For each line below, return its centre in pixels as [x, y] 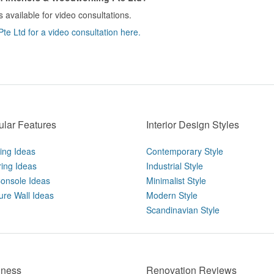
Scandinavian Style [183, 210]
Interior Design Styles [193, 124]
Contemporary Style [185, 151]
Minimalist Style [176, 180]
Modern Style [172, 195]
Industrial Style [175, 166]
